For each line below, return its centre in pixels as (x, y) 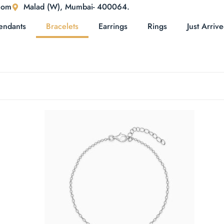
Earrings (113, 26)
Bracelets (62, 26)
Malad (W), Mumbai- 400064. (77, 7)
